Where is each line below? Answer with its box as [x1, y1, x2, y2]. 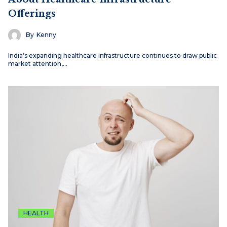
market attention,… [8, 59, 67, 67]
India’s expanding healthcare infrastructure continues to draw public [8, 51, 217, 59]
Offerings [8, 8, 56, 19]
